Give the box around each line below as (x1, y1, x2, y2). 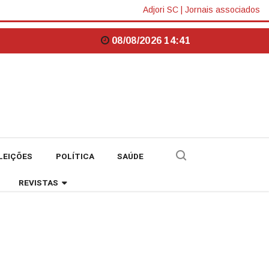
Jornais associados (185, 5, 260, 15)
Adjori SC (143, 5, 178, 15)
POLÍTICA (55, 150, 94, 163)
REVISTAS (19, 177, 58, 189)
